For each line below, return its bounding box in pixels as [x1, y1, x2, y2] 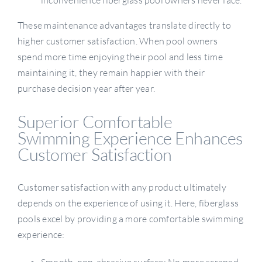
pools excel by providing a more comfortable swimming [17, 212, 244, 225]
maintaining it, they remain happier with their [17, 67, 205, 79]
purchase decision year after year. [17, 82, 156, 95]
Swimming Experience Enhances [17, 127, 243, 149]
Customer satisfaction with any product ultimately [17, 181, 226, 193]
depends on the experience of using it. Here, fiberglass [17, 196, 239, 209]
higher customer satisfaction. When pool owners [17, 35, 218, 47]
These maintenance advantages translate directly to [17, 19, 231, 32]
